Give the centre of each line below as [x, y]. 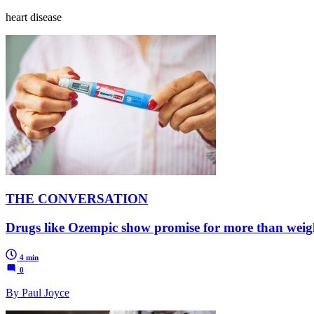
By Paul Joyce [37, 292]
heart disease [34, 18]
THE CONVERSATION [77, 199]
